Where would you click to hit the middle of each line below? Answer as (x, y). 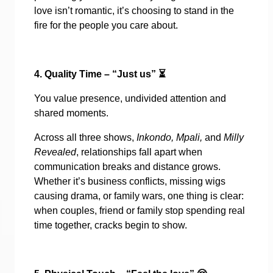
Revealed (55, 152)
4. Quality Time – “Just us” (96, 74)
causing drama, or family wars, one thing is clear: (139, 196)
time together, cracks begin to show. (111, 225)
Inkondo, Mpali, (171, 137)
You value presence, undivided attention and (130, 98)
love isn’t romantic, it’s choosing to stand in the (134, 10)
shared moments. (71, 113)
